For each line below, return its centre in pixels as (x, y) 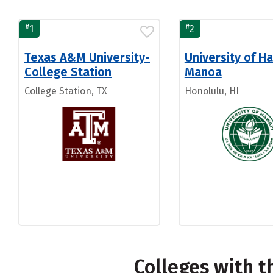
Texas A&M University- (87, 57)
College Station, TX (66, 91)
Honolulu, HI (211, 91)
